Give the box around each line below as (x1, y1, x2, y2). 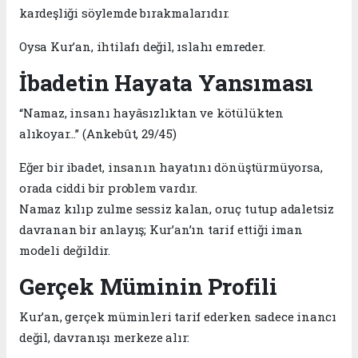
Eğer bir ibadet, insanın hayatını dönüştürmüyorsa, (19, 158, 323, 175)
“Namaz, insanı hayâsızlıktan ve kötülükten (19, 104, 284, 121)
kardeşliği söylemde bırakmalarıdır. (19, 4, 230, 21)
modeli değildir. (19, 241, 110, 258)
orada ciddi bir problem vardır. (19, 179, 198, 196)
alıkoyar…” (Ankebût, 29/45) (19, 125, 177, 141)
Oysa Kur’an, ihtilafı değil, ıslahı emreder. (19, 38, 265, 54)
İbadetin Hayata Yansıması (19, 67, 314, 97)
